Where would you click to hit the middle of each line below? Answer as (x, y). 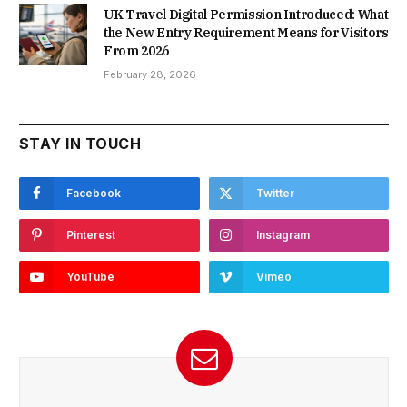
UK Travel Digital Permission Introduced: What (246, 15)
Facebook (94, 194)
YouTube (90, 277)
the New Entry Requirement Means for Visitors (246, 33)
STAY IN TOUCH (80, 144)
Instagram (283, 235)
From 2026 (136, 51)
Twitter (275, 194)
